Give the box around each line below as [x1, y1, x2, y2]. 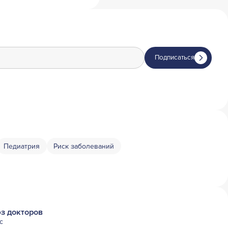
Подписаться [155, 53, 194, 62]
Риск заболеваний [53, 141, 114, 151]
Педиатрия [4, 141, 40, 151]
